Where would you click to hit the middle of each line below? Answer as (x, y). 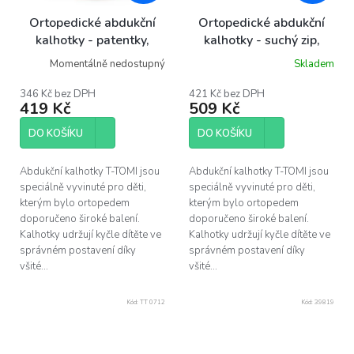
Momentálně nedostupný (107, 64)
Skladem (314, 64)
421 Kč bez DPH (227, 94)
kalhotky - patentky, (92, 40)
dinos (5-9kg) (262, 57)
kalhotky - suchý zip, (262, 40)
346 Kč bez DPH (58, 94)
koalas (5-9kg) (92, 57)
